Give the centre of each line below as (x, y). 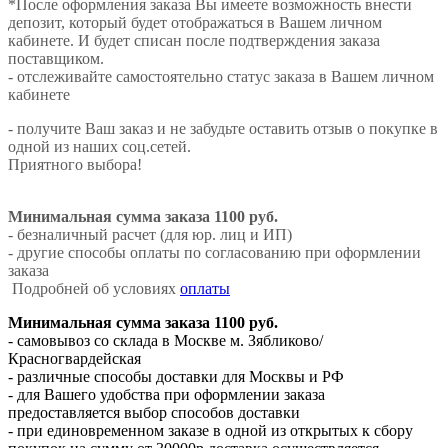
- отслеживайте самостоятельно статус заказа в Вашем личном (221, 76)
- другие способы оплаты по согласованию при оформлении (214, 252)
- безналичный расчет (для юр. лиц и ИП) (150, 234)
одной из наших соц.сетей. (99, 146)
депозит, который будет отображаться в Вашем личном (195, 22)
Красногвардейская (74, 358)
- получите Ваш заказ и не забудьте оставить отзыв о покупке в (223, 128)
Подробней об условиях (94, 288)
